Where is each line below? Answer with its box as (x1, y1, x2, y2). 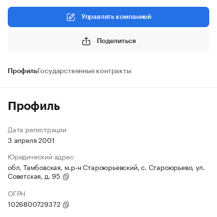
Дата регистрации (8, 124, 66, 134)
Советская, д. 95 (8, 170, 62, 181)
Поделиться (97, 37, 136, 45)
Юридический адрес (8, 151, 74, 161)
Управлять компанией (81, 14, 152, 20)
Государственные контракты (37, 68, 131, 75)
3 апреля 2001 (8, 134, 55, 145)
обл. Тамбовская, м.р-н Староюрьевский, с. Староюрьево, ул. (8, 161, 205, 172)
